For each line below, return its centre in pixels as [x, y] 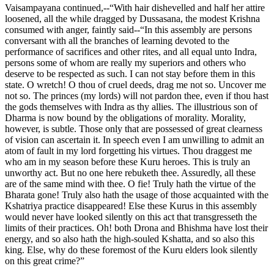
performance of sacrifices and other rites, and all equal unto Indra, [131, 51]
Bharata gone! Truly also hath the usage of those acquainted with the [137, 194]
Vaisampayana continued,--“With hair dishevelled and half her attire [135, 7]
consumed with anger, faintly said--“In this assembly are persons [128, 29]
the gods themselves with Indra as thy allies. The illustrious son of [131, 106]
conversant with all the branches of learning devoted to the [117, 40]
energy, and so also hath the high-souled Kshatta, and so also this [130, 239]
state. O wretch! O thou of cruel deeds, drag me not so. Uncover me [135, 84]
